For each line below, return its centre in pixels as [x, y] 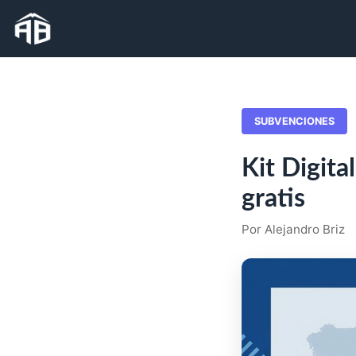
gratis [273, 199]
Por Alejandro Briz [293, 230]
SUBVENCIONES [294, 121]
